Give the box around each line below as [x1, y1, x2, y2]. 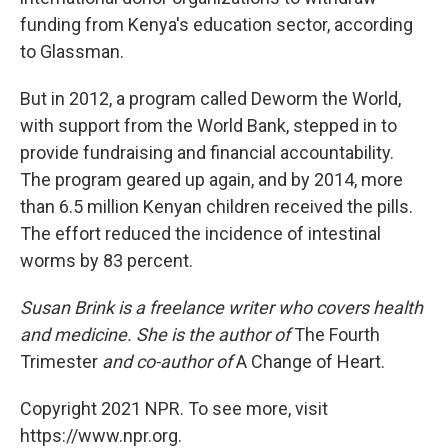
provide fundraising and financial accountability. [20, 141, 394, 163]
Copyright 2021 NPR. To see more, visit [20, 397, 328, 419]
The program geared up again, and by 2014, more [20, 168, 403, 190]
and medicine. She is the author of [20, 323, 294, 345]
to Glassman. [20, 40, 124, 62]
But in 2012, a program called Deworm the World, [20, 87, 401, 109]
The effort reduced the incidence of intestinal [20, 222, 381, 244]
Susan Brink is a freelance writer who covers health [20, 296, 423, 318]
